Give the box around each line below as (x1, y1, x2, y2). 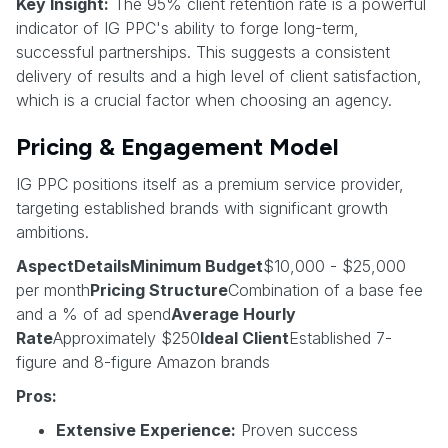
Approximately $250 (53, 327, 200, 348)
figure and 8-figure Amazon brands (16, 351, 270, 372)
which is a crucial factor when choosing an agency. (16, 89, 392, 110)
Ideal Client (200, 327, 289, 348)
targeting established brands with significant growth (16, 197, 388, 218)
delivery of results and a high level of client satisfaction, (16, 65, 422, 86)
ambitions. (16, 221, 89, 242)
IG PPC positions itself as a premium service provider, (16, 173, 404, 194)
